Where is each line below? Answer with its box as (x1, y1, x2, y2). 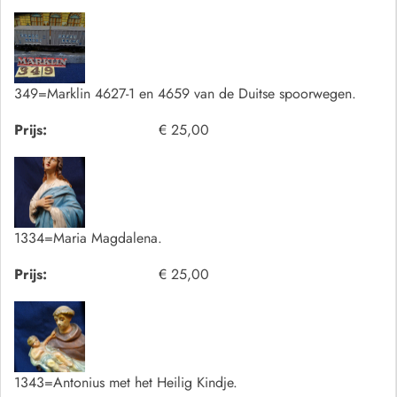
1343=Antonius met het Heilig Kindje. (14, 372, 237, 393)
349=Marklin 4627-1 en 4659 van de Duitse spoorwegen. (14, 83, 356, 104)
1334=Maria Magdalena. (14, 228, 162, 248)
